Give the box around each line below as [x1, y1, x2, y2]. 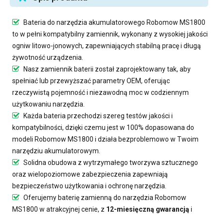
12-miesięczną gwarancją [106, 205, 189, 213]
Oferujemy [22, 193, 58, 201]
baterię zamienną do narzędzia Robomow [58, 193, 186, 201]
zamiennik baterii [40, 65, 93, 73]
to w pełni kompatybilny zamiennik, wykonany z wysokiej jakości [12, 30, 208, 38]
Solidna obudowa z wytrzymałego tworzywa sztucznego [22, 158, 198, 166]
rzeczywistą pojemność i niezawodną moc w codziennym [12, 88, 189, 96]
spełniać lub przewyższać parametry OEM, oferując [12, 76, 170, 85]
